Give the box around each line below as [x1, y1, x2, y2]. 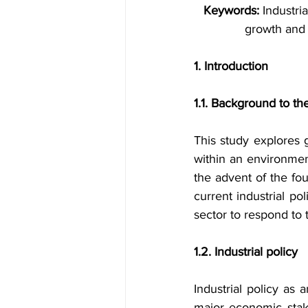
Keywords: [203, 3, 259, 17]
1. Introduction [194, 58, 268, 73]
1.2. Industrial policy [194, 244, 298, 258]
